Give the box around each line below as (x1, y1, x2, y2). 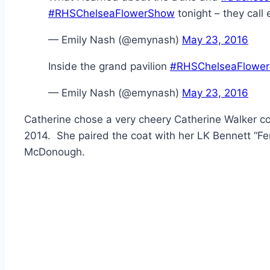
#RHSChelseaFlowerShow (48, 7, 175, 20)
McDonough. (24, 146, 85, 159)
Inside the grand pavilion (48, 60, 170, 73)
